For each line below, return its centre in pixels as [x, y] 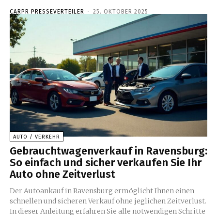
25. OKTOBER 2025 [121, 12]
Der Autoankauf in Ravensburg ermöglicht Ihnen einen [102, 191]
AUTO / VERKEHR [37, 137]
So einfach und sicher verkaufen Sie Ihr [106, 163]
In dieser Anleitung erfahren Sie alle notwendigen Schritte [108, 211]
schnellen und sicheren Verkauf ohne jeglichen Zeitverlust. [108, 201]
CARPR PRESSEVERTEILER [47, 12]
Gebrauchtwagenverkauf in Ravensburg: [108, 151]
